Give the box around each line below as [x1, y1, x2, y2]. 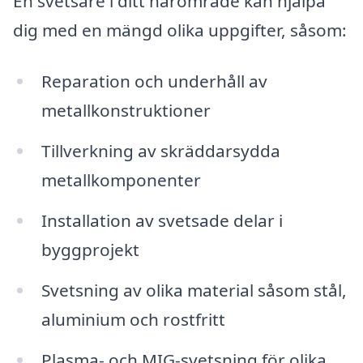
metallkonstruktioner [41, 99, 211, 122]
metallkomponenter [41, 169, 201, 192]
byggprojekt [41, 237, 139, 261]
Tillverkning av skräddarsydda [41, 139, 280, 163]
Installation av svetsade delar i [41, 208, 283, 232]
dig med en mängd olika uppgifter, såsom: [13, 18, 347, 41]
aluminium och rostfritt [41, 307, 225, 331]
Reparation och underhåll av [41, 70, 267, 93]
